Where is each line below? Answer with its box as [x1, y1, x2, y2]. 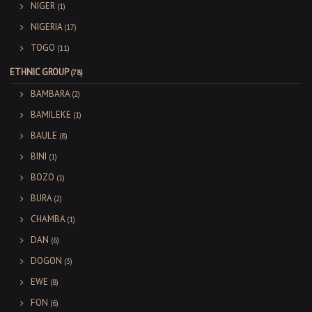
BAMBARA [31, 88, 70, 100]
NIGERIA [31, 21, 62, 33]
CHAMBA [31, 213, 65, 226]
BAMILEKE [31, 109, 71, 121]
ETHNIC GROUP [10, 66, 68, 79]
